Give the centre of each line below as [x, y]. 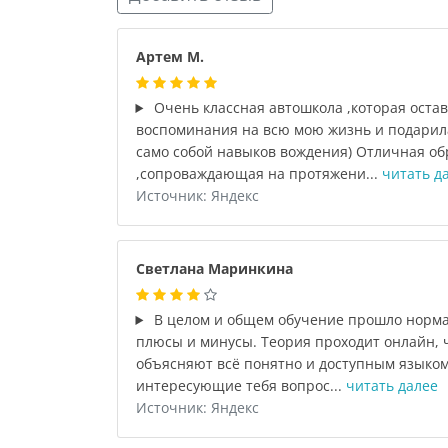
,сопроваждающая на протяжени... [258, 173]
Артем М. [169, 56]
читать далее [391, 385]
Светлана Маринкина [214, 268]
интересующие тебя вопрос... [240, 385]
